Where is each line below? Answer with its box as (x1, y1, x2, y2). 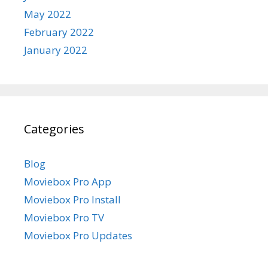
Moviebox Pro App (24, 174, 111, 188)
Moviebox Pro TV (24, 210, 104, 224)
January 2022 (24, 42, 87, 57)
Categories (24, 120, 84, 137)
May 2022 (24, 7, 71, 21)
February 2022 (24, 25, 94, 39)
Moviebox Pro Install (24, 192, 121, 206)
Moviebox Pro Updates (24, 228, 132, 242)
